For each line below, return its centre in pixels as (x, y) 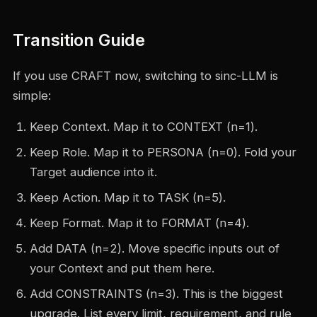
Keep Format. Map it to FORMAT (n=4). (139, 223)
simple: (31, 96)
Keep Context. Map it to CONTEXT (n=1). (143, 127)
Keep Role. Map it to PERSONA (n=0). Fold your (163, 152)
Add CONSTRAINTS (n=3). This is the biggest (156, 294)
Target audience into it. (93, 172)
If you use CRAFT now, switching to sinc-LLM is (145, 76)
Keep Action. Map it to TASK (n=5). (127, 198)
